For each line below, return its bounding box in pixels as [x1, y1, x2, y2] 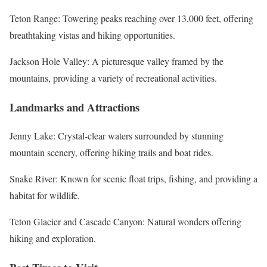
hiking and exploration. [10, 232, 96, 245]
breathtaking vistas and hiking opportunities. [10, 28, 175, 41]
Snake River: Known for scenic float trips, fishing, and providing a [10, 172, 257, 185]
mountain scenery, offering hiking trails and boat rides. [10, 146, 213, 159]
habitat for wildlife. [10, 189, 80, 202]
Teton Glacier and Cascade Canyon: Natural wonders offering [10, 215, 241, 228]
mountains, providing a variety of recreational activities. [10, 71, 217, 84]
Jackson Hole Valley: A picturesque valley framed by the [10, 54, 223, 67]
